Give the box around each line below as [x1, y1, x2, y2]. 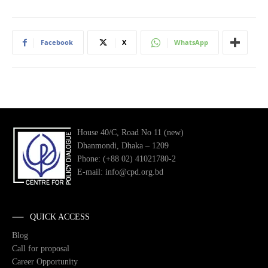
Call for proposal [12, 244, 69, 254]
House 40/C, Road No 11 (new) [77, 128, 184, 138]
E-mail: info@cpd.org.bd [77, 167, 163, 177]
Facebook [41, 38, 73, 47]
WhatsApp [174, 38, 208, 47]
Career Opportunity [12, 257, 78, 267]
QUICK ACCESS [30, 212, 90, 222]
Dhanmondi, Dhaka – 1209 [77, 141, 169, 151]
